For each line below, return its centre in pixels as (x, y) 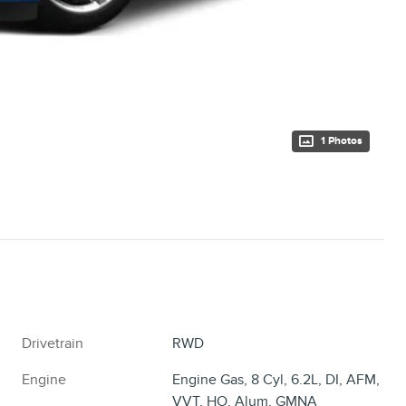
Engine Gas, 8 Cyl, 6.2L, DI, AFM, (276, 379)
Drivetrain (53, 343)
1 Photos (342, 140)
